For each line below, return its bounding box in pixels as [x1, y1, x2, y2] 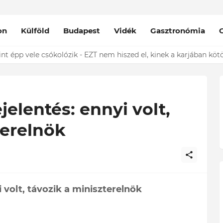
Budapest [63, 25, 101, 35]
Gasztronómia [150, 25, 206, 35]
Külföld [21, 25, 50, 35]
